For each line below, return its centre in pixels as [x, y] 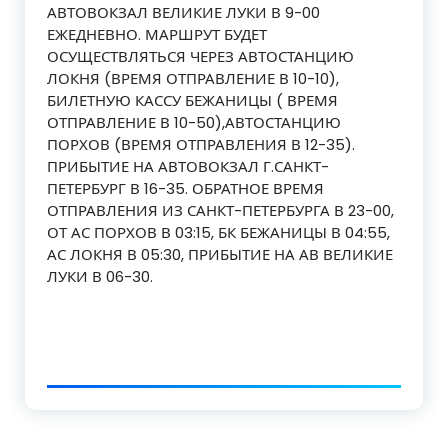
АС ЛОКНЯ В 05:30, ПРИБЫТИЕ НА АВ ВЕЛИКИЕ [220, 254]
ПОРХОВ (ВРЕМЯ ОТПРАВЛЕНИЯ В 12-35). [201, 144]
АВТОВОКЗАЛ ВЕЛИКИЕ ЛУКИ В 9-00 [183, 12]
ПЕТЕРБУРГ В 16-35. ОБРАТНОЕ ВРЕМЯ [185, 188]
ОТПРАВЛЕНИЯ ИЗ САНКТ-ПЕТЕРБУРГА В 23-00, [220, 210]
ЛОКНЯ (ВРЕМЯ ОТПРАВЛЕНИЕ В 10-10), [193, 78]
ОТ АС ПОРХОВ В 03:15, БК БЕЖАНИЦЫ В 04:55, [218, 232]
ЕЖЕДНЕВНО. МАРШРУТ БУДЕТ [157, 34]
